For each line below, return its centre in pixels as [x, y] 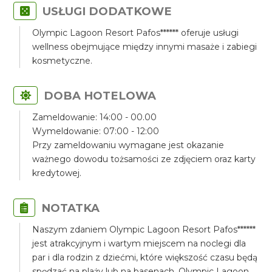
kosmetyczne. [63, 61]
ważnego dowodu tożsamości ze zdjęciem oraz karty [144, 159]
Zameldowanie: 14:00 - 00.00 [95, 117]
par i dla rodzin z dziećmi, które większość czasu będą [145, 257]
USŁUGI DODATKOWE [107, 11]
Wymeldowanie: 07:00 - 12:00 [96, 131]
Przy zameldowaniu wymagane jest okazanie [128, 145]
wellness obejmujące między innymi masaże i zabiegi [145, 47]
